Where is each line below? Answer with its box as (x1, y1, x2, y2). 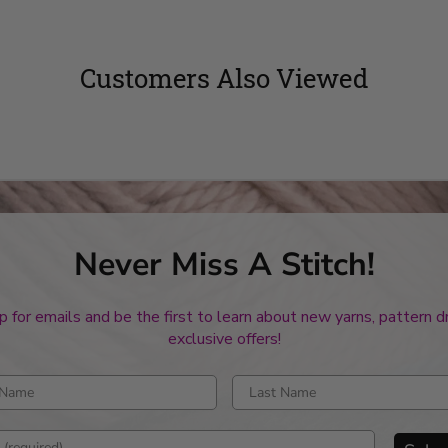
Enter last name (230, 374, 333, 394)
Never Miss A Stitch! (73, 243, 375, 287)
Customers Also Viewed (80, 61, 368, 96)
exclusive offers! (167, 328, 281, 351)
